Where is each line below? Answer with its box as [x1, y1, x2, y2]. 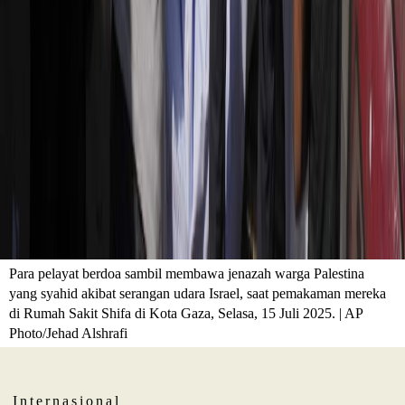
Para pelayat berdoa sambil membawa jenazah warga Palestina [9, 265, 365, 281]
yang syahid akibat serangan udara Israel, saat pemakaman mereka [9, 285, 387, 301]
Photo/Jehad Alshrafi [9, 325, 128, 341]
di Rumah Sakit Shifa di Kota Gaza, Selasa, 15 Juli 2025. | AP [9, 305, 363, 321]
